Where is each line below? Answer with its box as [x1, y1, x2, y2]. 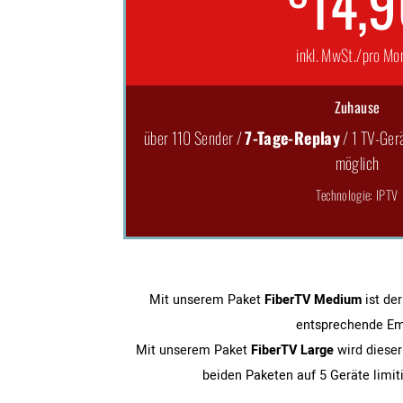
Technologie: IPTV [316, 184, 399, 204]
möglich [335, 150, 380, 175]
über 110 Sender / [143, 125, 246, 149]
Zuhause [334, 95, 381, 118]
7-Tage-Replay [245, 125, 341, 149]
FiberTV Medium [264, 290, 362, 309]
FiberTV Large [250, 340, 334, 360]
